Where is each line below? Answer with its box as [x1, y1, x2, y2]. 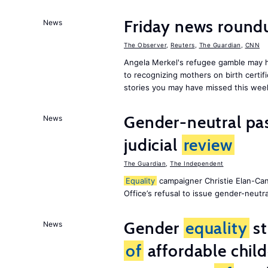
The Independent [170, 160, 224, 167]
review [183, 135, 233, 155]
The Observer [124, 41, 166, 48]
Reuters [170, 41, 195, 48]
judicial [124, 135, 182, 155]
